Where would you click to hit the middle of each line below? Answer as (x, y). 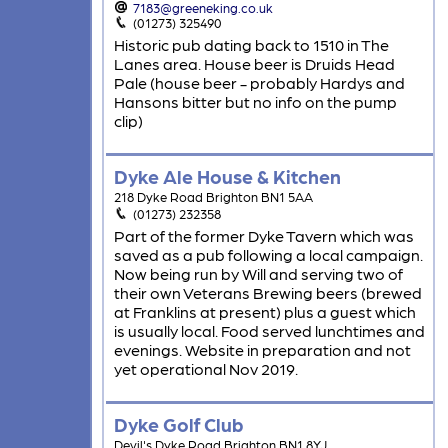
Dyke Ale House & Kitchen (227, 176)
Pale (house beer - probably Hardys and (259, 83)
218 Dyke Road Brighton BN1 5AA (213, 197)
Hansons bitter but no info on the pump (255, 102)
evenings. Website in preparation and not (262, 350)
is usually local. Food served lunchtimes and (269, 331)
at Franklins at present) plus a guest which (264, 312)
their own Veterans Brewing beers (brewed (267, 293)
